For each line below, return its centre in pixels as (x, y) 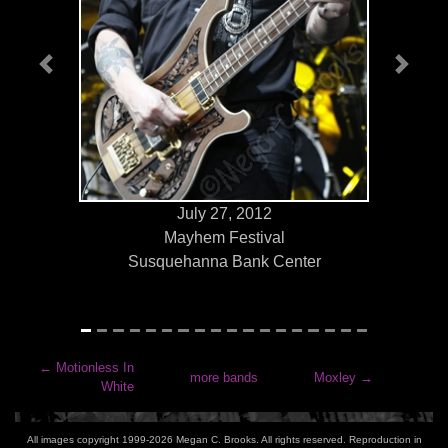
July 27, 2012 (224, 213)
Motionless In (95, 367)
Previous (76, 74)
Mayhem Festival (224, 237)
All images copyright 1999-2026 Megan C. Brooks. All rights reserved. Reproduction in (224, 439)
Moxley (334, 377)
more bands (223, 377)
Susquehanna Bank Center (224, 261)
